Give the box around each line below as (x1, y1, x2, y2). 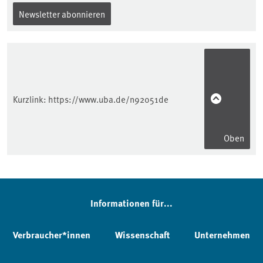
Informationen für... (90, 195, 173, 210)
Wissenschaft (115, 227, 170, 241)
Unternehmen (194, 227, 250, 241)
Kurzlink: (13, 92, 48, 105)
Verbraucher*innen (13, 227, 90, 241)
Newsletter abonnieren (19, 7, 105, 20)
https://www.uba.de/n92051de (48, 92, 168, 105)
